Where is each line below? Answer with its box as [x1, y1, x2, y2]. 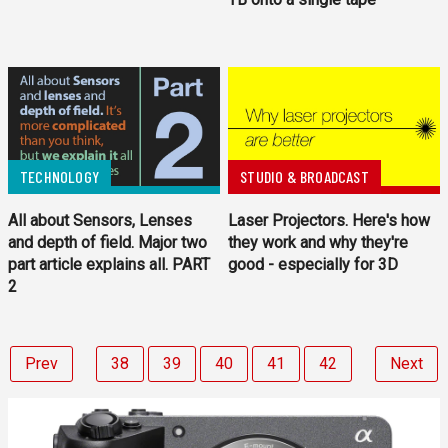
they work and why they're [228, 232, 409, 252]
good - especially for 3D [228, 254, 399, 274]
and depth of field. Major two [8, 232, 207, 252]
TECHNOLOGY [20, 166, 99, 186]
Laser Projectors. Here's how [228, 210, 431, 230]
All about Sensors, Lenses [8, 210, 192, 230]
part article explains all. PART [8, 254, 210, 274]
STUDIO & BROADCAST [240, 166, 369, 186]
